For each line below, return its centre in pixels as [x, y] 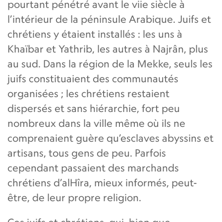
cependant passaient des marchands [93, 167]
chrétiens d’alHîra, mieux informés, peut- [102, 182]
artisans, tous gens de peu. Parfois [87, 153]
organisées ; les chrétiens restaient [88, 93]
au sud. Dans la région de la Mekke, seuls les [110, 63]
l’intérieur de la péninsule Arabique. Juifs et [109, 19]
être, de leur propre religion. [74, 197]
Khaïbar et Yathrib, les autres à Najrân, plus [108, 49]
